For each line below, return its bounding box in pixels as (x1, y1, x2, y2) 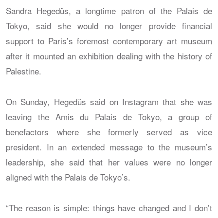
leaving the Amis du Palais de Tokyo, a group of (6, 110, 212, 123)
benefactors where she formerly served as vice (6, 125, 212, 138)
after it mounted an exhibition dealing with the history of (6, 49, 212, 62)
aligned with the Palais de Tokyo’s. (6, 170, 130, 183)
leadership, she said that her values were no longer (6, 155, 212, 168)
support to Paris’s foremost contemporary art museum (6, 34, 212, 47)
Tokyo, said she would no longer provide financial (6, 19, 212, 32)
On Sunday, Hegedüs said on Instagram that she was (6, 95, 212, 108)
